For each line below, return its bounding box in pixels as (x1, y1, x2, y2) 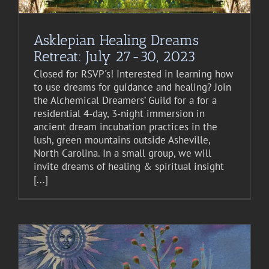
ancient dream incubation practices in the (34, 120, 217, 134)
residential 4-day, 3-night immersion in (34, 107, 205, 121)
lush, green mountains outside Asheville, (34, 133, 210, 147)
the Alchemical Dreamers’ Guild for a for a (34, 94, 217, 107)
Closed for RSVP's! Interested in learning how (34, 67, 234, 81)
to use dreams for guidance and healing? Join (34, 80, 231, 94)
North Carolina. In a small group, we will (34, 147, 211, 160)
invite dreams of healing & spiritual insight (34, 160, 224, 174)
